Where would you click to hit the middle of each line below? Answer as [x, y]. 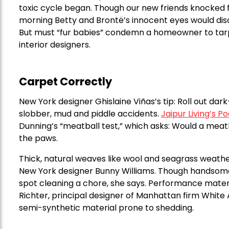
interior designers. [55, 44]
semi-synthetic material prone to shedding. [106, 208]
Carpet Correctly [65, 82]
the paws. [38, 139]
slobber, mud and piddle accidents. [90, 114]
